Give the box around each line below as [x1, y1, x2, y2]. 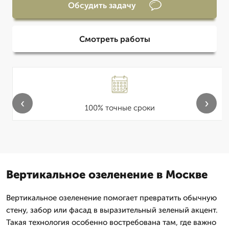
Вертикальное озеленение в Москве [6, 168, 208, 181]
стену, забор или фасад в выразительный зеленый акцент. [6, 205, 218, 215]
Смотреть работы [79, 34, 150, 44]
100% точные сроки [84, 103, 155, 112]
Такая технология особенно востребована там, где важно [6, 218, 216, 227]
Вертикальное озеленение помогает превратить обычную [6, 193, 217, 202]
